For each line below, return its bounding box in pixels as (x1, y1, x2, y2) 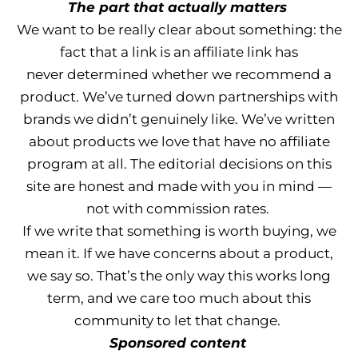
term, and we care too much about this (47, 290, 311, 306)
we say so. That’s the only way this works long (27, 268, 331, 284)
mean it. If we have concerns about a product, (25, 245, 333, 261)
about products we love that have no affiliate (28, 133, 330, 149)
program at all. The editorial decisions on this (26, 156, 332, 172)
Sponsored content (109, 335, 246, 351)
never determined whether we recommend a (26, 66, 332, 82)
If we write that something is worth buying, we (22, 223, 336, 239)
